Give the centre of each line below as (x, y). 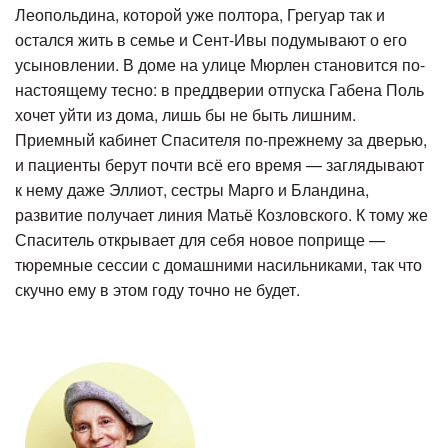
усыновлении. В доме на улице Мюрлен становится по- (220, 65)
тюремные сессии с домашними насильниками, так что (218, 265)
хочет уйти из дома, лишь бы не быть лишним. (185, 115)
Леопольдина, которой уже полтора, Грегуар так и (200, 15)
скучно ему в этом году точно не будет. (157, 290)
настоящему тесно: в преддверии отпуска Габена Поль (219, 90)
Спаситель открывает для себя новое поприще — (200, 240)
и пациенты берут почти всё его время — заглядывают (219, 165)
